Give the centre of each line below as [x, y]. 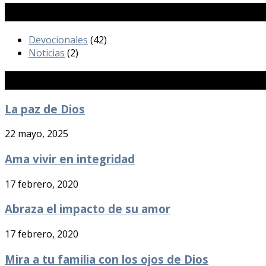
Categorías [36, 12]
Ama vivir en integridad [70, 159]
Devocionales [58, 39]
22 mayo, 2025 [37, 134]
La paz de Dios [45, 109]
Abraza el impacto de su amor [88, 209]
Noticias [47, 53]
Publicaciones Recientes [75, 80]
